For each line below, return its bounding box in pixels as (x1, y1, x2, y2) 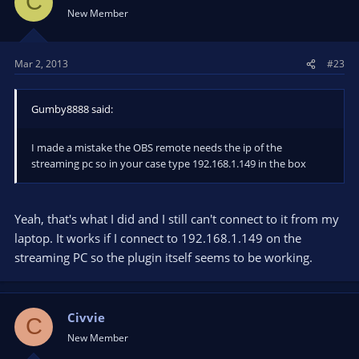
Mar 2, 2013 (14, 57, 68, 71)
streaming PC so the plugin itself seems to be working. (14, 248, 313, 265)
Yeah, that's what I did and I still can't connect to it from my (14, 210, 339, 227)
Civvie (67, 309, 105, 325)
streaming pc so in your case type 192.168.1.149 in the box (31, 156, 306, 171)
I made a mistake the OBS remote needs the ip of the (31, 140, 282, 155)
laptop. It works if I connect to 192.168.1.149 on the (14, 229, 301, 246)
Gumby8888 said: (31, 102, 113, 116)
